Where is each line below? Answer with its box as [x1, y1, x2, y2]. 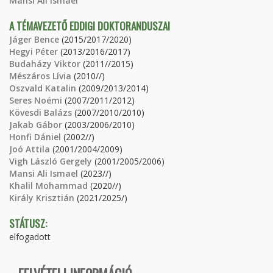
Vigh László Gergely [9, 155, 92, 167]
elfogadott [9, 231, 51, 243]
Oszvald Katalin [9, 82, 76, 94]
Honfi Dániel [9, 131, 61, 143]
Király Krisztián [9, 192, 74, 204]
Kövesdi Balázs [9, 107, 72, 118]
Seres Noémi [9, 94, 62, 106]
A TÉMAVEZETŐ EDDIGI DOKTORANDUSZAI [9, 18, 170, 34]
